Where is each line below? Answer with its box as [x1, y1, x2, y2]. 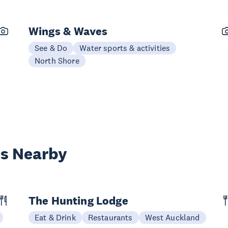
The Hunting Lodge [28, 193, 128, 208]
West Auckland [145, 212, 200, 222]
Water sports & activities [79, 42, 170, 53]
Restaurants [88, 212, 133, 222]
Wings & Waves [28, 23, 108, 38]
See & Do [35, 42, 68, 53]
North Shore [35, 55, 79, 66]
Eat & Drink [35, 212, 76, 222]
